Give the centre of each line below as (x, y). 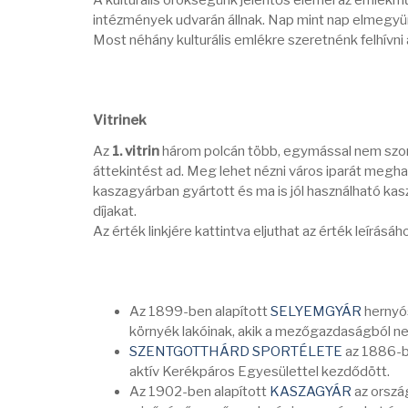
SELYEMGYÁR (317, 311)
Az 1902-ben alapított (199, 392)
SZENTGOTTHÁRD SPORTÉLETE (236, 352)
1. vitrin (137, 151)
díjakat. (115, 211)
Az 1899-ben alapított (200, 311)
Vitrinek (120, 120)
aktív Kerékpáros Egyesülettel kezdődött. (260, 372)
